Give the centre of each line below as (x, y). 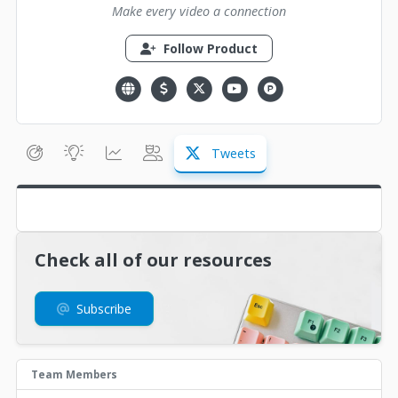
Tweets (232, 153)
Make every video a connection (199, 12)
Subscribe (102, 308)
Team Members (74, 374)
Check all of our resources (153, 259)
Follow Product (209, 49)
